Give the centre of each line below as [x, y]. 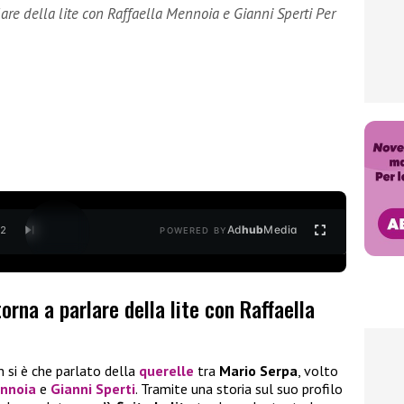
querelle [166, 371]
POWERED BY [193, 231]
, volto [318, 371]
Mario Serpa [258, 371]
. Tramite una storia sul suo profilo [239, 389]
